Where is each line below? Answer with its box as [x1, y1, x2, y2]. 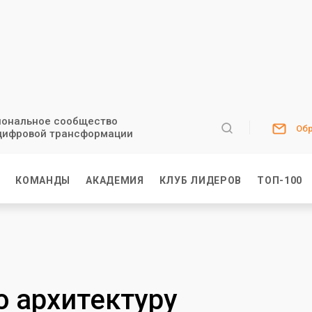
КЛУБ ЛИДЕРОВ [159, 175, 242, 186]
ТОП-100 [257, 175, 303, 186]
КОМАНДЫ [15, 175, 71, 186]
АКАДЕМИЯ [86, 175, 144, 186]
